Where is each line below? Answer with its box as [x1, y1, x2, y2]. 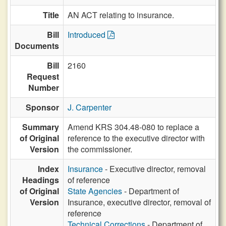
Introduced [68, 29, 107, 40]
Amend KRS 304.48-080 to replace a [68, 121, 199, 133]
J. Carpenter [68, 101, 111, 113]
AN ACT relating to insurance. [68, 9, 174, 21]
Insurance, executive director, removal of [68, 196, 211, 208]
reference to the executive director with [68, 132, 205, 144]
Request [27, 71, 59, 82]
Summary [22, 121, 59, 133]
